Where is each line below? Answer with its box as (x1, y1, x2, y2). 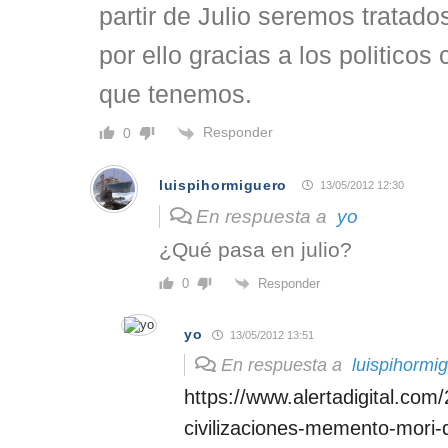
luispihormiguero (159, 176, 288, 193)
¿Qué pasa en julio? (159, 237, 352, 261)
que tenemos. (99, 81, 252, 109)
